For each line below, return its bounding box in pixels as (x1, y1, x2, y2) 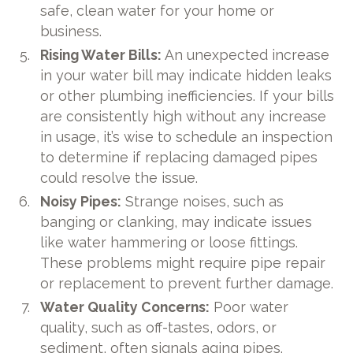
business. (40, 22, 102, 39)
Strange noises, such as (121, 192, 284, 210)
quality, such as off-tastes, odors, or (40, 318, 277, 336)
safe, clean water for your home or (40, 2, 275, 19)
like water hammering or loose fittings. (40, 233, 299, 251)
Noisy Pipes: (40, 192, 122, 210)
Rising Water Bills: (40, 46, 162, 63)
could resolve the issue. (40, 169, 199, 186)
